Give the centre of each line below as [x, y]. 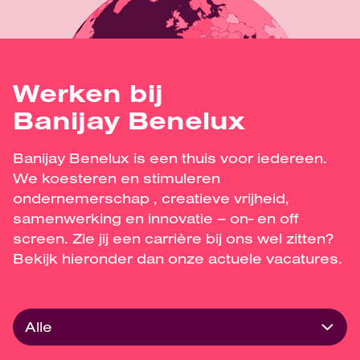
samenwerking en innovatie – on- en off [155, 218]
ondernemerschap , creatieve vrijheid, [151, 198]
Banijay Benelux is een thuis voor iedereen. [170, 157]
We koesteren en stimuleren [117, 178]
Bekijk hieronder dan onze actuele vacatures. [178, 258]
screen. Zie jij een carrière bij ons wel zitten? [173, 238]
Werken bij [88, 92]
